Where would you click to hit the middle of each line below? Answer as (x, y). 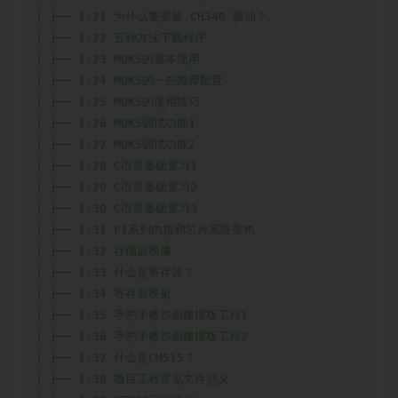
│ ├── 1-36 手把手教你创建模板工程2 (142, 337)
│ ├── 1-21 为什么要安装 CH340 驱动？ (151, 17)
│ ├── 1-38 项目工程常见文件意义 (132, 379)
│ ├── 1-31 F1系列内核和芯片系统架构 (145, 230)
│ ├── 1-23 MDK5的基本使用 (118, 60)
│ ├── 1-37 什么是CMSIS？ (115, 358)
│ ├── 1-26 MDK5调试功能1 (115, 123)
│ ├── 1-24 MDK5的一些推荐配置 (129, 81)
